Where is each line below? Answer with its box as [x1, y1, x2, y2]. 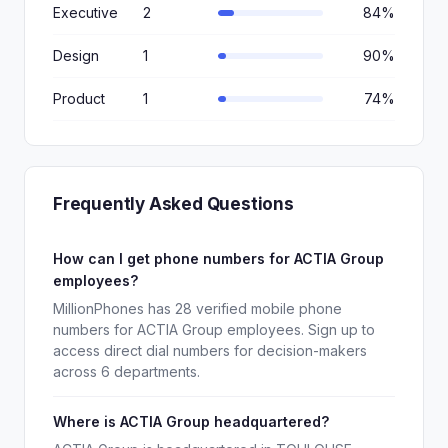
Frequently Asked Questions [53, 194, 294, 214]
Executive [53, 4, 118, 21]
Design [53, 47, 99, 64]
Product [53, 90, 105, 107]
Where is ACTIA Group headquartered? [53, 413, 329, 430]
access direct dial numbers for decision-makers [53, 342, 367, 359]
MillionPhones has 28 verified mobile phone [53, 300, 342, 317]
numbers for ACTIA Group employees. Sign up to [53, 321, 375, 338]
